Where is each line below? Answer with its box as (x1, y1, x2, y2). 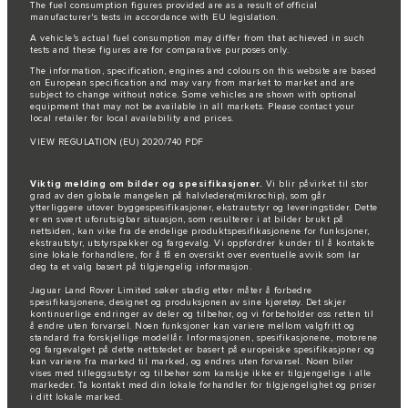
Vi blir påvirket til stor (262, 178, 368, 190)
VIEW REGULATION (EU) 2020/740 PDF (30, 137, 204, 148)
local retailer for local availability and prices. (30, 113, 234, 125)
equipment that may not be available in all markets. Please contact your (30, 101, 355, 113)
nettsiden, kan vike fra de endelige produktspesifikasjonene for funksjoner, (30, 226, 370, 238)
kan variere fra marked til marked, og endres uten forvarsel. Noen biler (30, 356, 354, 368)
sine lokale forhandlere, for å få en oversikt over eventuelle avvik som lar (30, 250, 361, 261)
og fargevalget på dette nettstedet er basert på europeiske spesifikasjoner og (30, 344, 375, 356)
